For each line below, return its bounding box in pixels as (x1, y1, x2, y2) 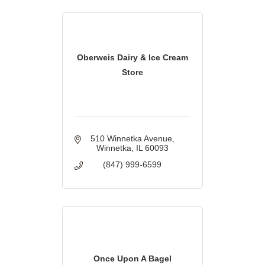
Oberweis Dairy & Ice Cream (76, 52, 188, 62)
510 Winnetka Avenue (90, 134, 172, 144)
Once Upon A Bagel (93, 254, 172, 264)
